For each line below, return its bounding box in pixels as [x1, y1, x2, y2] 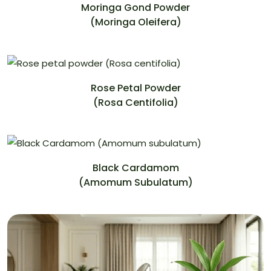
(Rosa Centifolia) [93, 95, 178, 109]
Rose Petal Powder [90, 80, 181, 95]
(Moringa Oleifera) [90, 15, 181, 30]
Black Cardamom [92, 160, 179, 175]
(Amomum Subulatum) [78, 175, 193, 189]
